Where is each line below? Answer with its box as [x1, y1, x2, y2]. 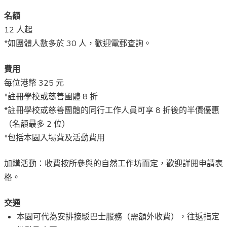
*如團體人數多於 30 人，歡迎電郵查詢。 [4, 38, 152, 50]
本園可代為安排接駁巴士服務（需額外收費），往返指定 [17, 211, 219, 223]
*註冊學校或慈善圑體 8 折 [4, 91, 98, 103]
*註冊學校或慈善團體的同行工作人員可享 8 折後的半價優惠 [4, 105, 219, 117]
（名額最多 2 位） [4, 119, 70, 130]
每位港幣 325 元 [4, 78, 64, 89]
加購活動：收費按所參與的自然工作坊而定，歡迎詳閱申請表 [4, 158, 223, 170]
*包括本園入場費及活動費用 [4, 132, 105, 144]
